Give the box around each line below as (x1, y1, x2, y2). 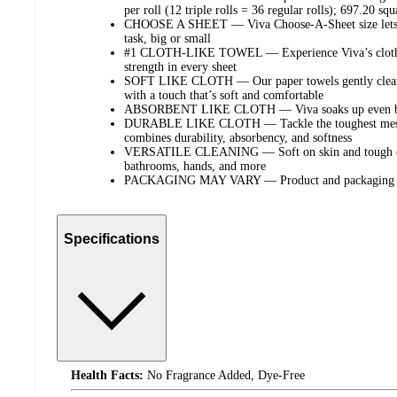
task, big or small (124, 32, 211, 46)
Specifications (64, 230, 160, 246)
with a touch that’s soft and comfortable (124, 89, 323, 103)
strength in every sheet (124, 60, 237, 74)
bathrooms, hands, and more (124, 160, 266, 174)
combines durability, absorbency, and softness (124, 131, 352, 145)
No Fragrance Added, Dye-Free (144, 369, 305, 383)
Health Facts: (71, 369, 144, 383)
